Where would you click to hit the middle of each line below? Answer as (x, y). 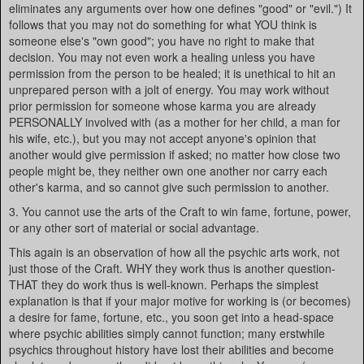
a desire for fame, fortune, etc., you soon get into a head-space (171, 317)
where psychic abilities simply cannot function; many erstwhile (167, 333)
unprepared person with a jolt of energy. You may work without (169, 89)
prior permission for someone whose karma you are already (162, 106)
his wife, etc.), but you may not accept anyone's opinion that (162, 138)
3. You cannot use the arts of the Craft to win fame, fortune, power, (180, 211)
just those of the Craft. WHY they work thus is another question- (172, 268)
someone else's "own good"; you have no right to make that (162, 41)
